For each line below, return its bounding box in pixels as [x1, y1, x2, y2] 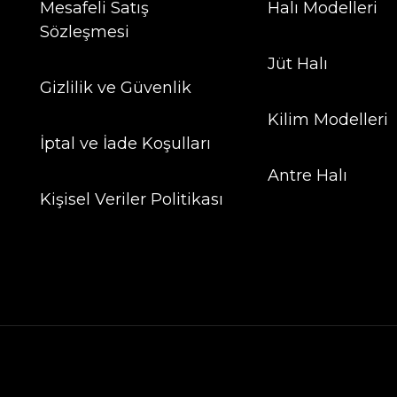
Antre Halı [267, 166, 347, 185]
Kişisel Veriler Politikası [40, 190, 223, 209]
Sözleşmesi [40, 22, 129, 42]
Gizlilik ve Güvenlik [40, 78, 191, 97]
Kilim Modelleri [267, 110, 388, 129]
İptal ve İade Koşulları [40, 134, 211, 153]
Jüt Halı [267, 54, 328, 74]
